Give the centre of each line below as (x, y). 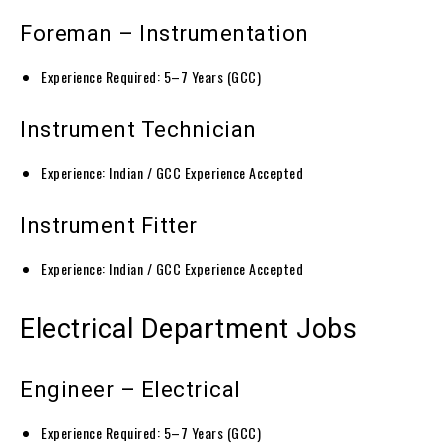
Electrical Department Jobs (188, 328)
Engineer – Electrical (130, 389)
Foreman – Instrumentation (164, 33)
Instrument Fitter (109, 225)
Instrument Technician (138, 129)
